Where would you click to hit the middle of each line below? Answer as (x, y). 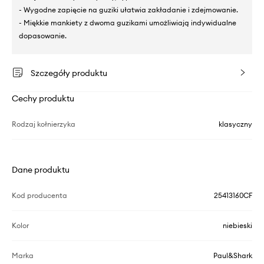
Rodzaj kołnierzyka (44, 124)
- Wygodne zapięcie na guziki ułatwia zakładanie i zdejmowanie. (128, 10)
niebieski (237, 226)
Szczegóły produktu (69, 73)
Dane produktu (41, 170)
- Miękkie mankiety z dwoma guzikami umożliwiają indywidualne (128, 23)
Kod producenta (39, 196)
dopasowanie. (43, 36)
